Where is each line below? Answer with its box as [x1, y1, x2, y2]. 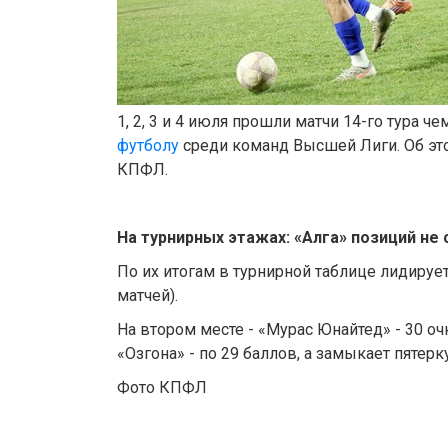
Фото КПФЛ [117, 378, 207, 398]
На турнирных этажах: [117, 228, 294, 248]
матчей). [117, 286, 178, 306]
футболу [117, 136, 179, 156]
